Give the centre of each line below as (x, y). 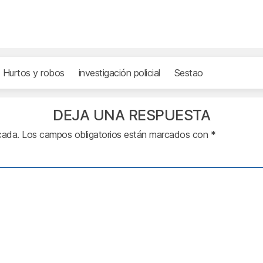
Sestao (188, 73)
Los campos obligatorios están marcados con (116, 134)
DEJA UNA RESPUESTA (131, 115)
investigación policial (119, 73)
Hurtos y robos (33, 73)
